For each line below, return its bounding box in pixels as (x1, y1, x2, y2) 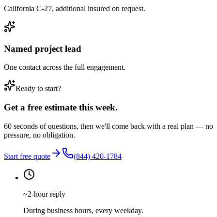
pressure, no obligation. (4, 130, 75, 139)
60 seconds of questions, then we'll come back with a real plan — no (4, 122, 213, 130)
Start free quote (4, 152, 50, 160)
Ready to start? (15, 84, 61, 93)
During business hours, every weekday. (23, 206, 143, 215)
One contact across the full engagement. (4, 63, 125, 72)
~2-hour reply (23, 189, 65, 198)
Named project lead (4, 43, 81, 54)
